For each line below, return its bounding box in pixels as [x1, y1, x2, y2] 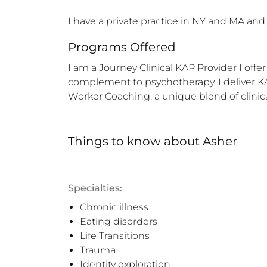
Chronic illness [80, 201, 148, 213]
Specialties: [68, 182, 122, 194]
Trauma [80, 244, 116, 256]
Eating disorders [80, 216, 157, 227]
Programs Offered [68, 40, 176, 54]
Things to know [68, 134, 161, 148]
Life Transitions [80, 230, 150, 241]
